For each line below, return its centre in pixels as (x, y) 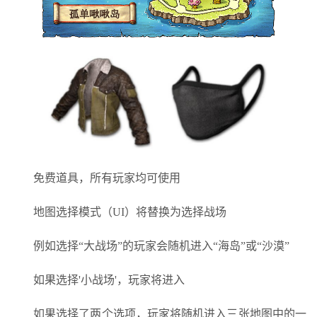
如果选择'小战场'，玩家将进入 (109, 279)
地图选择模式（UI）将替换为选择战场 (130, 212)
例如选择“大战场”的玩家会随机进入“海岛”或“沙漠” (161, 246)
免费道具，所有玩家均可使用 (107, 178)
